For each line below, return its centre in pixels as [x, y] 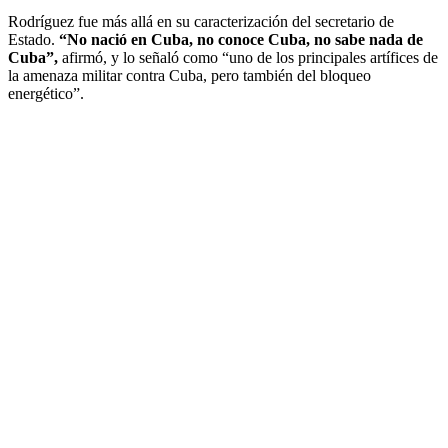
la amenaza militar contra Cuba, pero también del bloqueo [189, 75]
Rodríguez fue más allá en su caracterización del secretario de [201, 21]
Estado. [31, 39]
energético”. [46, 93]
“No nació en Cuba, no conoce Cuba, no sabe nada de [239, 39]
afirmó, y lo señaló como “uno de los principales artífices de [248, 57]
